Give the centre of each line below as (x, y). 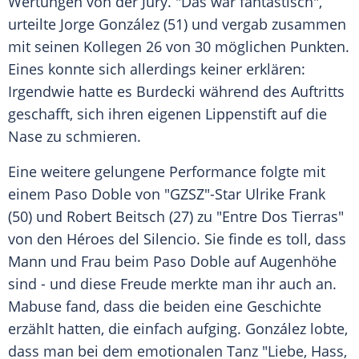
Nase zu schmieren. (75, 137)
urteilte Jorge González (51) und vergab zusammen (177, 24)
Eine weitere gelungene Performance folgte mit (167, 172)
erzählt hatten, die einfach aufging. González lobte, (178, 329)
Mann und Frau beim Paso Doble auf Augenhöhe (172, 262)
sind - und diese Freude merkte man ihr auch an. (172, 284)
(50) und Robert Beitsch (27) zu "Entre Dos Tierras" (176, 217)
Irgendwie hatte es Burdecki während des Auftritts (176, 92)
